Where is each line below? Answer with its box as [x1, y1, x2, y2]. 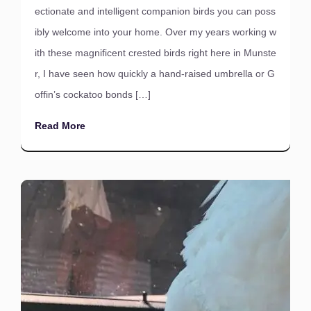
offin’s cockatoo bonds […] [35, 89, 151, 100]
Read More [35, 120, 85, 131]
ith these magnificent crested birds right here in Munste [35, 47, 276, 58]
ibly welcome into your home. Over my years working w [35, 26, 276, 37]
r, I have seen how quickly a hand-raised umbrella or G [35, 68, 275, 79]
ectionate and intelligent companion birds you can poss [35, 6, 276, 17]
